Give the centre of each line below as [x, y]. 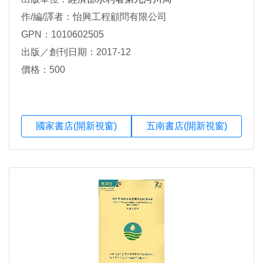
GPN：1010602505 [63, 34]
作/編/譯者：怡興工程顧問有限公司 [94, 16]
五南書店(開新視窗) [187, 126]
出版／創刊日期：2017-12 [76, 52]
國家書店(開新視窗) [76, 126]
